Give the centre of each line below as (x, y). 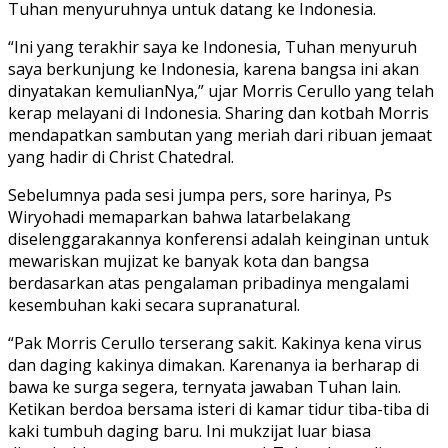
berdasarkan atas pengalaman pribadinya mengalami (208, 283)
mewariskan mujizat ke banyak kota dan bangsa (188, 261)
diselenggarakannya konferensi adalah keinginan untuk (218, 239)
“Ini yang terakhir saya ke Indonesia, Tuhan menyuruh (212, 47)
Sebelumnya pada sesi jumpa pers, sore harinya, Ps (200, 195)
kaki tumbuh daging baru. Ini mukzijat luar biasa (189, 431)
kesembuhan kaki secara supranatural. (154, 305)
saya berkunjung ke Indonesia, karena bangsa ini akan (213, 69)
